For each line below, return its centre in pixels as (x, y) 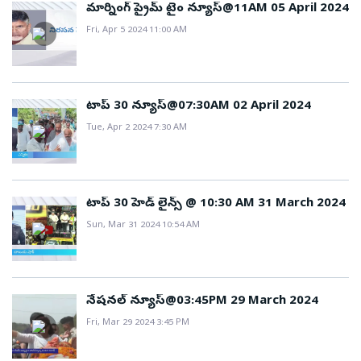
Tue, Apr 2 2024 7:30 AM (137, 128)
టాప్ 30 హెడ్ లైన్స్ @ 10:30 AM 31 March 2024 (216, 204)
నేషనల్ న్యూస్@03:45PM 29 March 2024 (202, 301)
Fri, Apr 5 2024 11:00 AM (137, 30)
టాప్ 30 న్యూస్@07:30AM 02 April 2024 (199, 106)
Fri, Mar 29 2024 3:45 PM (138, 323)
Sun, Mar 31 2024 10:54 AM (143, 225)
